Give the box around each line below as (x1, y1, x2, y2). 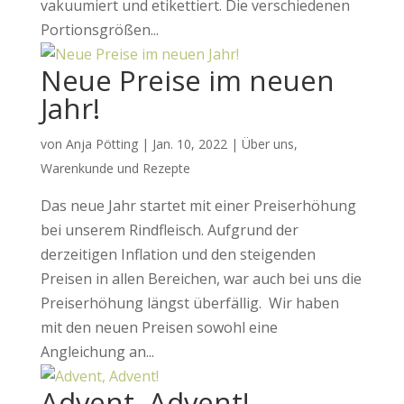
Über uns (241, 135, 294, 152)
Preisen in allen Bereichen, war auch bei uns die (40, 269, 362, 289)
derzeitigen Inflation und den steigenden (40, 244, 316, 264)
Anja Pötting (65, 135, 138, 152)
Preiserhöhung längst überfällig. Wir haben (40, 293, 339, 313)
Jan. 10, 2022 (151, 135, 227, 152)
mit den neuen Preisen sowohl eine (40, 317, 278, 337)
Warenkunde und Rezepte (40, 160, 190, 177)
